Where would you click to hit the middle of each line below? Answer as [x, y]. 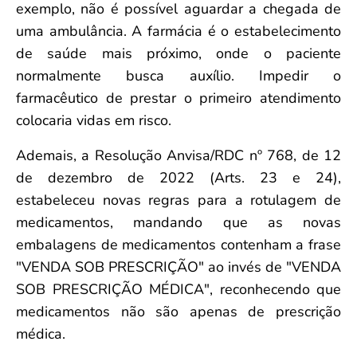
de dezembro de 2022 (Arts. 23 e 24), [178, 177]
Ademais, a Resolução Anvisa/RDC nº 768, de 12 [178, 155]
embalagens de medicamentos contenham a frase [178, 244]
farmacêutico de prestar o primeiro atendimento [178, 98]
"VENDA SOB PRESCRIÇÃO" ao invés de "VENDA [178, 267]
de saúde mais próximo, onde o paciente [178, 53]
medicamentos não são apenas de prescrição [178, 311]
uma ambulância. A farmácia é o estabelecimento [178, 31]
